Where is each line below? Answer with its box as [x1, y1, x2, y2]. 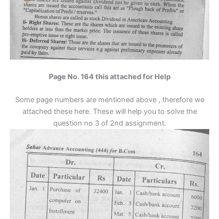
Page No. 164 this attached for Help [48, 72, 171, 82]
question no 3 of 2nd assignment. [53, 119, 166, 128]
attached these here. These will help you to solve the [22, 107, 197, 116]
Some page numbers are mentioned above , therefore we [15, 95, 204, 105]
